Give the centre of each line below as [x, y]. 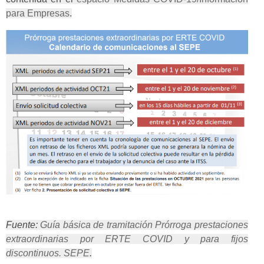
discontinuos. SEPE [48, 253]
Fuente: [23, 225]
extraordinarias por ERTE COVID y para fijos [127, 239]
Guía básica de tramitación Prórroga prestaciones [144, 225]
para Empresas [38, 14]
